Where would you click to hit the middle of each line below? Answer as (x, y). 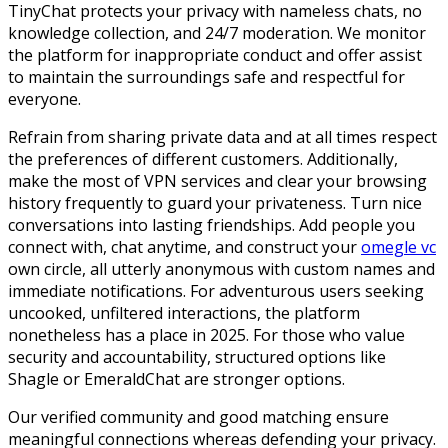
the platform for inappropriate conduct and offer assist (215, 54)
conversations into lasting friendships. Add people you (211, 224)
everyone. (44, 98)
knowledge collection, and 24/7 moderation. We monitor (217, 32)
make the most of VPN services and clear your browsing (217, 180)
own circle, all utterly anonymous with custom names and (221, 268)
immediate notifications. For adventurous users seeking (216, 290)
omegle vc (398, 246)
